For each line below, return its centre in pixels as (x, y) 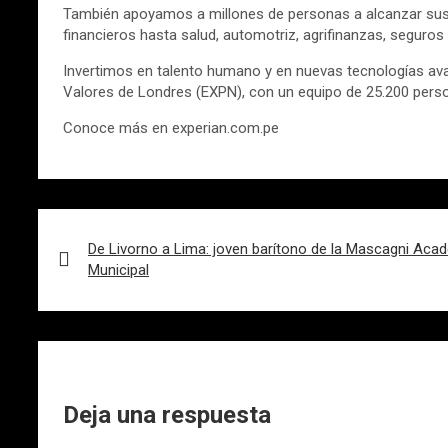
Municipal (118, 269)
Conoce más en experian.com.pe (171, 127)
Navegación (96, 221)
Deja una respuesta (167, 414)
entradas (82, 279)
